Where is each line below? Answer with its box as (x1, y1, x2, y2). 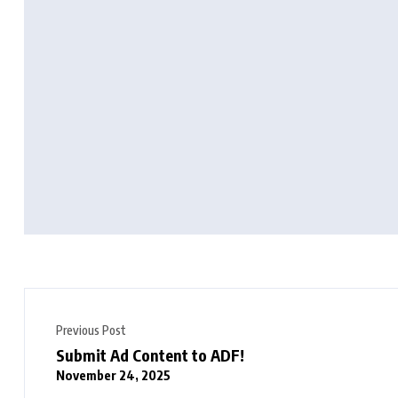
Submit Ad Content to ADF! (56, 345, 244, 365)
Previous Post (56, 322, 126, 338)
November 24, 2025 (56, 367, 171, 383)
